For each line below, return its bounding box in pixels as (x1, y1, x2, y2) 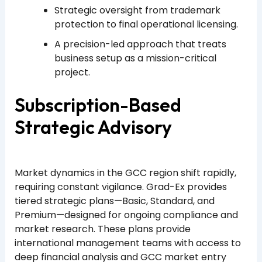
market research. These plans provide (14, 222, 191, 236)
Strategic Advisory (14, 115, 172, 139)
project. (54, 65, 90, 80)
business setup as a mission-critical (54, 51, 216, 65)
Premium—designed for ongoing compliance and (14, 208, 238, 222)
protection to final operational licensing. (54, 18, 238, 32)
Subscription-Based (14, 93, 181, 117)
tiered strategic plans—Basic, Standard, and (14, 194, 215, 208)
